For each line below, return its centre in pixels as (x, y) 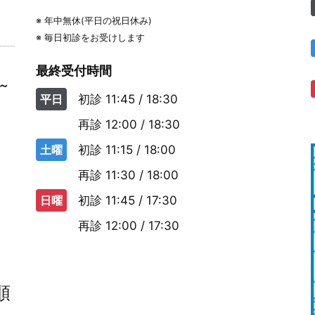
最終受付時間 (74, 70)
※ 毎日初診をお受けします (90, 37)
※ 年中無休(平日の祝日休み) (94, 20)
